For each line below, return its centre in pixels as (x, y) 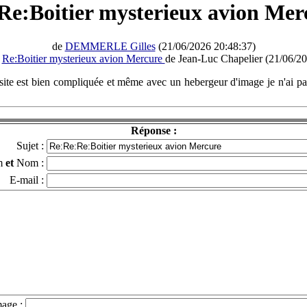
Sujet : (30, 145)
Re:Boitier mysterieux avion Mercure (83, 58)
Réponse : (153, 130)
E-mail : (27, 180)
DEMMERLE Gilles (110, 46)
